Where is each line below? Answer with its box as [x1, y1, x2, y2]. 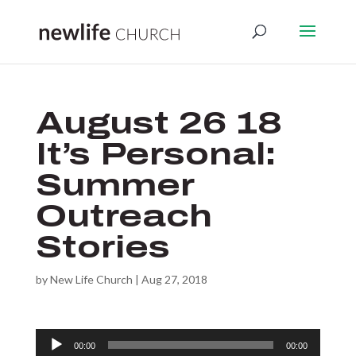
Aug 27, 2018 [141, 273, 207, 286]
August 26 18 [35, 106, 282, 140]
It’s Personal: [35, 137, 276, 171]
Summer [35, 168, 194, 202]
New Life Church [49, 273, 133, 286]
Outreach [35, 199, 212, 233]
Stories [35, 230, 170, 264]
